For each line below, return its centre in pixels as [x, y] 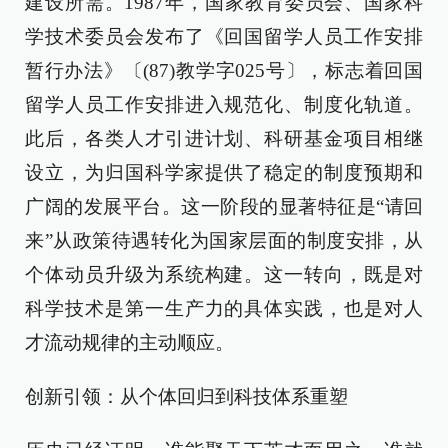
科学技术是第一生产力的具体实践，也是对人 [224, 308]
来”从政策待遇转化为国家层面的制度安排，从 [224, 240]
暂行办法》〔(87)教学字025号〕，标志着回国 [224, 70]
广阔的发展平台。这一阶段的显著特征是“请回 [224, 206]
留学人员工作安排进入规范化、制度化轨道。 [224, 104]
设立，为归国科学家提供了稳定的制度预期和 [224, 172]
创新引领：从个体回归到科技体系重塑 [186, 396]
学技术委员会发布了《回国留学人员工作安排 [224, 36]
